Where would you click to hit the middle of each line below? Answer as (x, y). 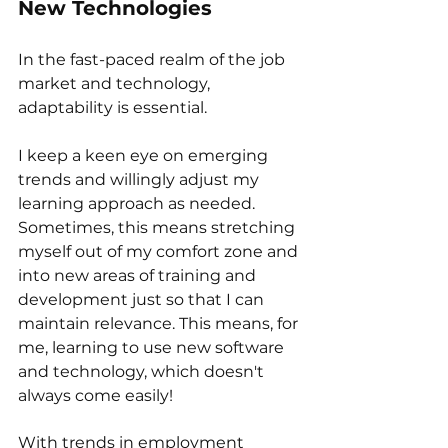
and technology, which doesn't (143, 371)
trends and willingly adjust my (140, 179)
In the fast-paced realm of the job (153, 59)
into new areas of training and (139, 275)
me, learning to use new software (153, 347)
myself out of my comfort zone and (160, 251)
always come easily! (95, 395)
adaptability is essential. (114, 107)
